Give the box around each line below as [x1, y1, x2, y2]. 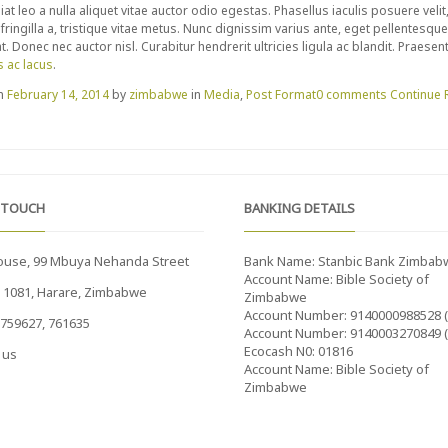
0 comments [316, 86, 387, 104]
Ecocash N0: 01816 [244, 341, 353, 360]
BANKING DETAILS [244, 199, 355, 218]
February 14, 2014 [7, 86, 109, 104]
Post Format [246, 86, 316, 104]
